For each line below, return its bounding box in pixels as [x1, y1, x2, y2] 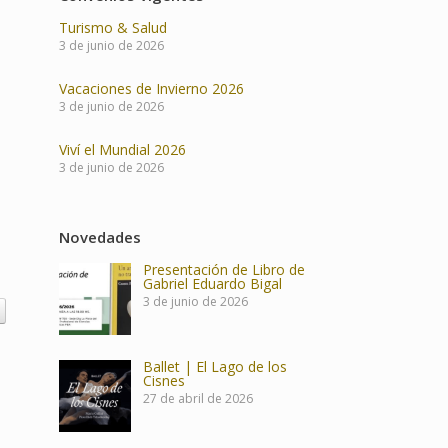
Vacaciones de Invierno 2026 [59, 79, 245, 98]
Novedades [59, 227, 142, 247]
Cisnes [143, 371, 186, 390]
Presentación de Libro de [143, 260, 306, 279]
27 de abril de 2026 [143, 390, 254, 407]
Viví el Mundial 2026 [59, 140, 187, 159]
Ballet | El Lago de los [143, 357, 288, 376]
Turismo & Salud [59, 18, 168, 37]
